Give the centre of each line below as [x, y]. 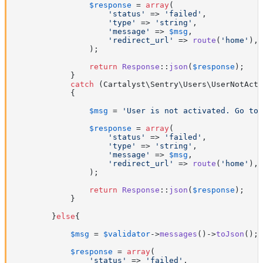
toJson [230, 234]
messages [178, 234]
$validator [127, 234]
